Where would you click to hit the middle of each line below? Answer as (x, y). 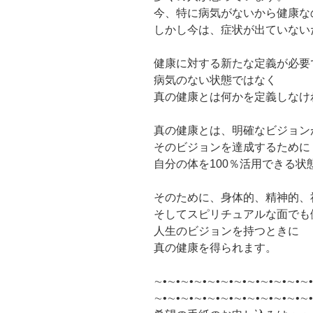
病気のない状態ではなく (215, 80)
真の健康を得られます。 (215, 247)
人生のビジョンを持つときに (226, 231)
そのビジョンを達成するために (232, 147)
